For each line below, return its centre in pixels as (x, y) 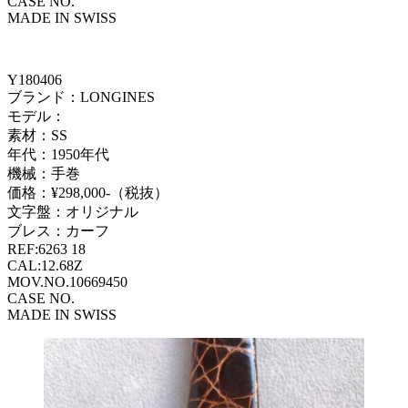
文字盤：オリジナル (73, 211)
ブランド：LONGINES (81, 97)
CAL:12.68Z (45, 265)
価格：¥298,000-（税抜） (88, 192)
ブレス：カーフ (58, 230)
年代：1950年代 (58, 154)
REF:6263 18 (46, 249)
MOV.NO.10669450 (67, 281)
